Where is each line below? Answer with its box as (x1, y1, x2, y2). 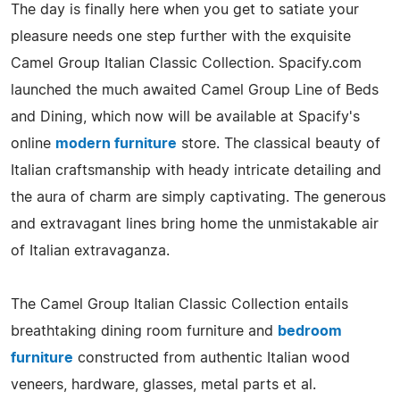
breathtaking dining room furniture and (11, 323, 278, 338)
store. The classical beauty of (177, 136, 380, 151)
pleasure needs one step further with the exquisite (11, 29, 351, 44)
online (11, 136, 55, 151)
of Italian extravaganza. (11, 243, 170, 258)
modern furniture (55, 136, 177, 151)
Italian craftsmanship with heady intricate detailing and (11, 162, 381, 178)
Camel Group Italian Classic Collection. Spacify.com (11, 55, 362, 71)
